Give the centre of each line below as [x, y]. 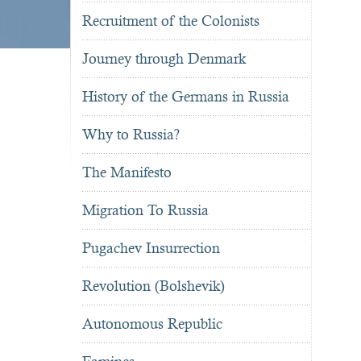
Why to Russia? [131, 135]
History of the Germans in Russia [186, 97]
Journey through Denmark [164, 59]
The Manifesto [127, 172]
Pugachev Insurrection [151, 248]
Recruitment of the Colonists [171, 21]
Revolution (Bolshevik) [154, 286]
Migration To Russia [145, 210]
